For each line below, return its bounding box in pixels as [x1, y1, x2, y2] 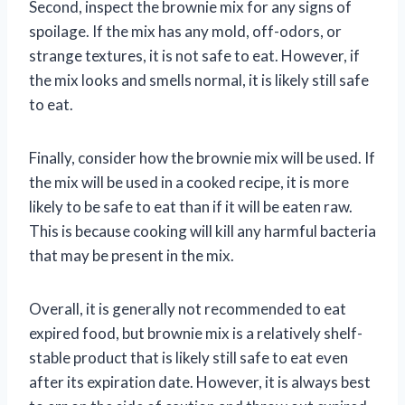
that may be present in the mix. [29, 245, 234, 265]
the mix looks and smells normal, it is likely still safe [29, 70, 369, 89]
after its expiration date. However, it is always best [29, 372, 371, 391]
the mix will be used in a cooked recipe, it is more [29, 172, 349, 192]
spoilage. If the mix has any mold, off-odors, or [29, 21, 342, 41]
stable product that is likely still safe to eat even [29, 347, 348, 367]
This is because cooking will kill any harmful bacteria [29, 221, 376, 240]
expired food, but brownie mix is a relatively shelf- [29, 323, 363, 343]
